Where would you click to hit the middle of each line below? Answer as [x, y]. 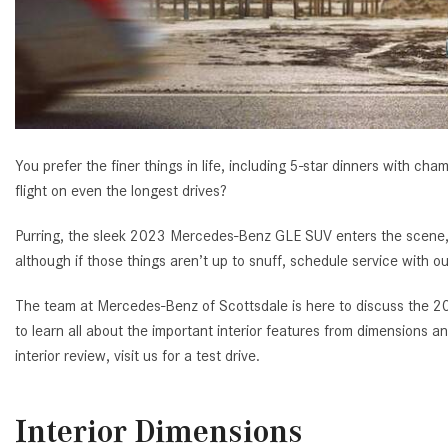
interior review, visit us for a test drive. [137, 355]
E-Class [160, 81]
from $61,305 [177, 46]
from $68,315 [177, 130]
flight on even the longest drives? [121, 190]
